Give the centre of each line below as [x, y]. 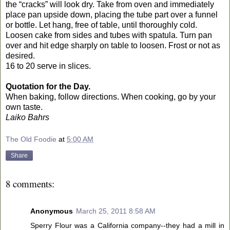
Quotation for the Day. [48, 86]
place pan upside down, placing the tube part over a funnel [112, 14]
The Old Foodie [31, 139]
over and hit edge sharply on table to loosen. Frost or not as [113, 45]
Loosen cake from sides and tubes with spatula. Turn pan [109, 35]
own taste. [24, 107]
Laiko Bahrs [27, 117]
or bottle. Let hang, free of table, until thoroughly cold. [101, 25]
